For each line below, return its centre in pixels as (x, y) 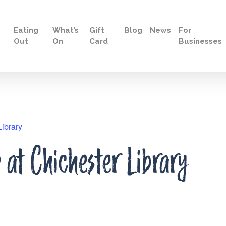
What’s (66, 30)
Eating (26, 30)
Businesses (201, 41)
